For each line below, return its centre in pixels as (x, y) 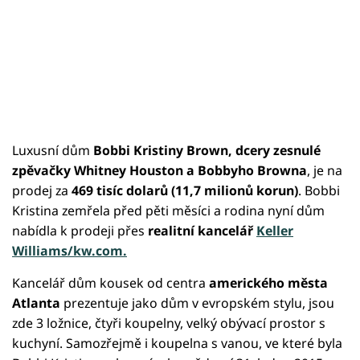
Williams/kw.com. (70, 250)
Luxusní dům (53, 150)
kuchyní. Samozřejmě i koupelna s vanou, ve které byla (177, 343)
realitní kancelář (202, 230)
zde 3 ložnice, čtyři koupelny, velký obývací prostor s (169, 323)
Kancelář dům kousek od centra (110, 282)
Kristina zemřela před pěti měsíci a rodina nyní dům (168, 210)
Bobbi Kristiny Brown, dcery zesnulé (207, 150)
